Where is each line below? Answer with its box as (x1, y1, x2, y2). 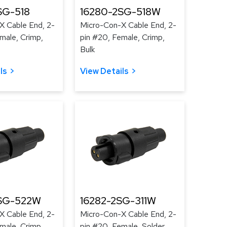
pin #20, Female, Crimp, (80, 32, 165, 43)
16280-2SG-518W (80, 5, 161, 18)
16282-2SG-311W (80, 194, 156, 207)
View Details (80, 66, 129, 77)
